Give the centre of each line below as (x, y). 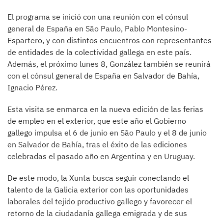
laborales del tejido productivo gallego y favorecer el (100, 201)
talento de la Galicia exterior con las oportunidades (98, 189)
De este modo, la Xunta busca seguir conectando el (98, 178)
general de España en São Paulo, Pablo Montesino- (97, 28)
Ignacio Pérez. (32, 87)
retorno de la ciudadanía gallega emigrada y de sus (97, 213)
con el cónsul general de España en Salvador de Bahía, (103, 75)
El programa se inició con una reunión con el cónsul (98, 16)
